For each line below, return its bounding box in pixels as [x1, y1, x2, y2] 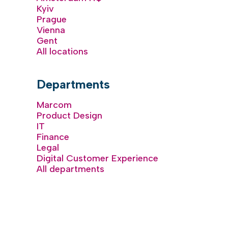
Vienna [37, 24, 65, 36]
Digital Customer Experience [37, 153, 158, 164]
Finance [37, 131, 69, 142]
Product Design [37, 110, 102, 121]
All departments [37, 163, 104, 175]
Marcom [37, 99, 72, 110]
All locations [37, 46, 88, 57]
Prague [37, 14, 67, 25]
